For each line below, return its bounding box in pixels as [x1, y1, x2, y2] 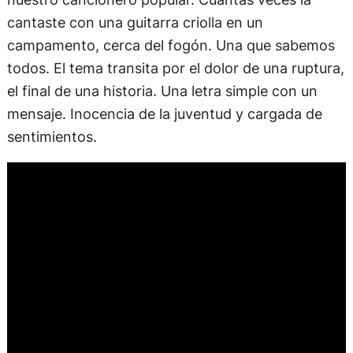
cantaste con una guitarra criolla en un [6, 13, 263, 32]
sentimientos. [6, 128, 97, 146]
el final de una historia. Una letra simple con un [6, 82, 318, 100]
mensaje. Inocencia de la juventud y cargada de [6, 105, 322, 123]
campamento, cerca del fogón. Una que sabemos [6, 36, 335, 54]
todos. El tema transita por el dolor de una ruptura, [6, 59, 344, 77]
